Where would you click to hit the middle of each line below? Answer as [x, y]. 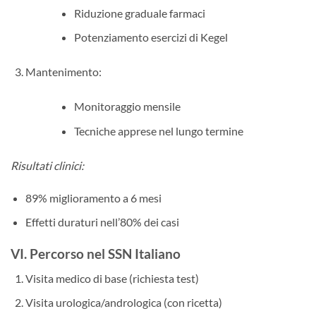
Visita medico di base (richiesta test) [112, 278]
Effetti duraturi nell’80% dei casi [102, 222]
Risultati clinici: [47, 165]
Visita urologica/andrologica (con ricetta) [123, 303]
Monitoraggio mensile [127, 107]
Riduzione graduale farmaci [139, 13]
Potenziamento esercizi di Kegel [151, 37]
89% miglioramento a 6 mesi [93, 197]
